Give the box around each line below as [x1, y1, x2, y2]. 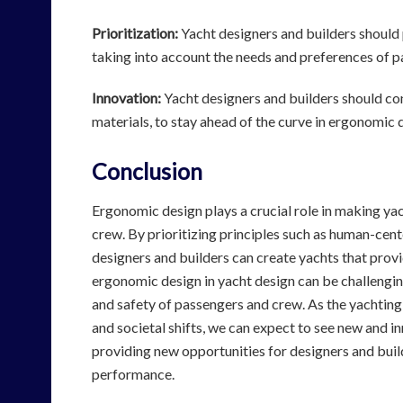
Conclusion [92, 157, 202, 185]
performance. [92, 364, 175, 382]
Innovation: [92, 89, 161, 107]
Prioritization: [92, 24, 178, 42]
